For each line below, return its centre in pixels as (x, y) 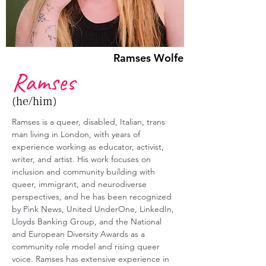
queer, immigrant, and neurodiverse (80, 184)
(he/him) (34, 102)
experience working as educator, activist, (89, 147)
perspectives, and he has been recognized (93, 197)
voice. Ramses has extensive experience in (92, 259)
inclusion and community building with (85, 172)
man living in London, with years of (77, 134)
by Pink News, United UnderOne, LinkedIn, (94, 209)
